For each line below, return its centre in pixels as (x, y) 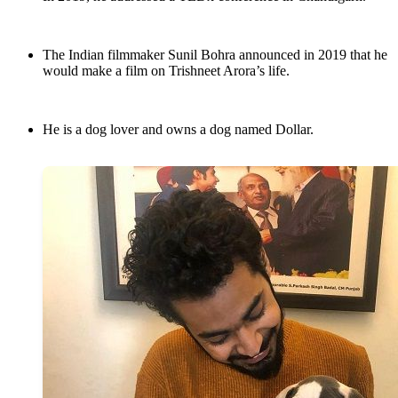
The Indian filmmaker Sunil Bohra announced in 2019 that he (215, 55)
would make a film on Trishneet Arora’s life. (166, 71)
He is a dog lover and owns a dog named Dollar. (178, 130)
